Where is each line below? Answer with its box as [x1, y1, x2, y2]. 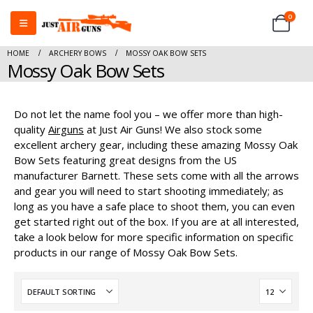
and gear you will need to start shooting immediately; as [14, 184, 284, 198]
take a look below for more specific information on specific [14, 230, 293, 244]
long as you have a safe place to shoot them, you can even [14, 199, 295, 213]
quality [14, 122, 48, 136]
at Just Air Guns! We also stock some [84, 122, 262, 136]
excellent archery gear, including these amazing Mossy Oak [14, 138, 298, 152]
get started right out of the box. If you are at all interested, [14, 214, 299, 228]
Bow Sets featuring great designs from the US [14, 153, 237, 167]
